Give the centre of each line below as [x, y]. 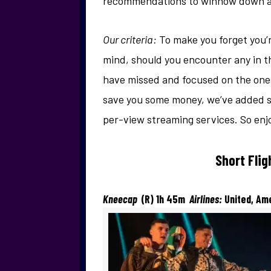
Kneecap [122, 199]
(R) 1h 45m [164, 199]
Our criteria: [130, 40]
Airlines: [205, 199]
